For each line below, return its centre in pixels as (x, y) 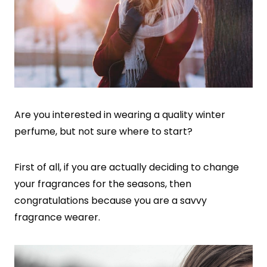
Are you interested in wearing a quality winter (120, 114)
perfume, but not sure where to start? (103, 131)
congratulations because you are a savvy (111, 200)
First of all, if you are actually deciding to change (127, 167)
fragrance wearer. (57, 217)
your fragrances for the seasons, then (103, 184)
